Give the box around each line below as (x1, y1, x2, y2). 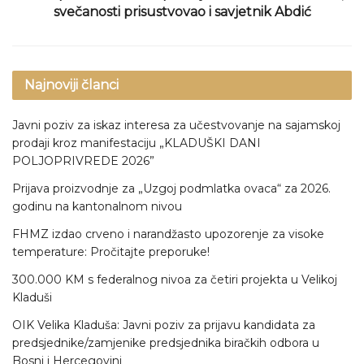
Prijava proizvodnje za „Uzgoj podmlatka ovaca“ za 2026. (12, 181, 331, 197)
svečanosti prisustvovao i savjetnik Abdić (53, 4, 311, 20)
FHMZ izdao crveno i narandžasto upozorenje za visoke (12, 227, 324, 242)
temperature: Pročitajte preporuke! (12, 245, 210, 260)
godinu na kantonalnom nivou (12, 199, 182, 214)
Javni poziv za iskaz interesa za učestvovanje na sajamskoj (12, 118, 340, 133)
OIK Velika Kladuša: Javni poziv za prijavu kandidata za (12, 318, 315, 333)
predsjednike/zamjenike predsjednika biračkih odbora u (12, 336, 319, 351)
